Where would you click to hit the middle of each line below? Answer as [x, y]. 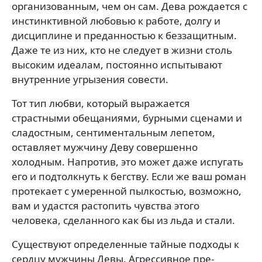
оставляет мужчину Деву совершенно [105, 147]
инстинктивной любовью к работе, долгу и [116, 20]
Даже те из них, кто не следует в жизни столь [122, 50]
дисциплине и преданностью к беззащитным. [124, 35]
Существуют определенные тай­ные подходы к [125, 244]
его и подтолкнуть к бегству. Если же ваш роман [129, 176]
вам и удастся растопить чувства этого [106, 205]
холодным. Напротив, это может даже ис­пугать [127, 161]
